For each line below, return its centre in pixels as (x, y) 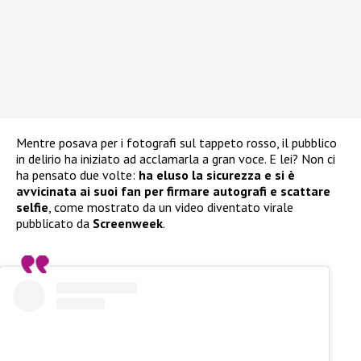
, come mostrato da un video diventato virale (171, 207)
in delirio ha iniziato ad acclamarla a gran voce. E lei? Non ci (176, 159)
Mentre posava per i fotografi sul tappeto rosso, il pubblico (176, 143)
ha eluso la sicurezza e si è (217, 175)
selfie (32, 207)
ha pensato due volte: (77, 175)
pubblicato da (54, 224)
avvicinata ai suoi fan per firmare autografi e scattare (173, 191)
